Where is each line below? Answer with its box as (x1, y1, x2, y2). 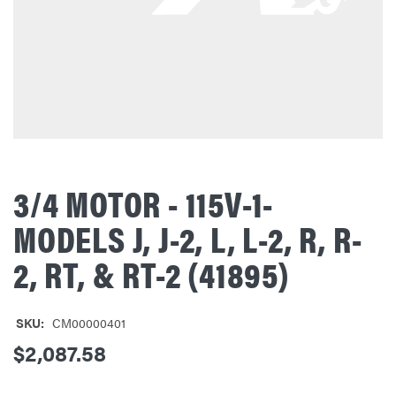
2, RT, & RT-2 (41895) (13, 247, 290, 299)
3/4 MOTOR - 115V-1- (13, 177, 274, 228)
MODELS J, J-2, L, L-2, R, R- (13, 212, 362, 263)
